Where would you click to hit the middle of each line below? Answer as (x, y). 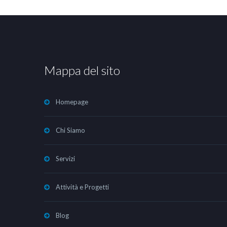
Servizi (65, 159)
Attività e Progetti (82, 187)
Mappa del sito (82, 70)
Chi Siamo (70, 130)
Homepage (72, 102)
